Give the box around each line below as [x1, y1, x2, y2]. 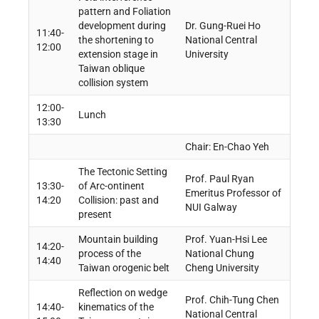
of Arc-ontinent [78, 180, 145, 192]
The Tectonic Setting [78, 166, 167, 178]
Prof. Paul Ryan [184, 173, 254, 185]
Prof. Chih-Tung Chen [184, 294, 279, 306]
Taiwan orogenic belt [78, 262, 169, 274]
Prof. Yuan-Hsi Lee [184, 234, 267, 246]
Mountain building [78, 234, 158, 246]
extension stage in [78, 48, 158, 61]
